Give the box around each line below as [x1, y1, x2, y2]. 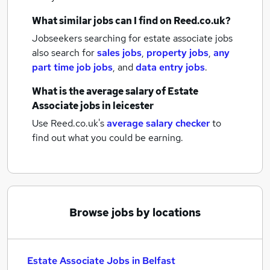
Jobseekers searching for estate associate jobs [32, 32, 233, 45]
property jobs [146, 46, 209, 59]
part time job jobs [32, 61, 113, 74]
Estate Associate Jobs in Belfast [27, 254, 175, 267]
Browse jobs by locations [69, 206, 201, 219]
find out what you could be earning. [32, 131, 183, 144]
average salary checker [107, 117, 210, 130]
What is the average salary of [32, 85, 168, 98]
